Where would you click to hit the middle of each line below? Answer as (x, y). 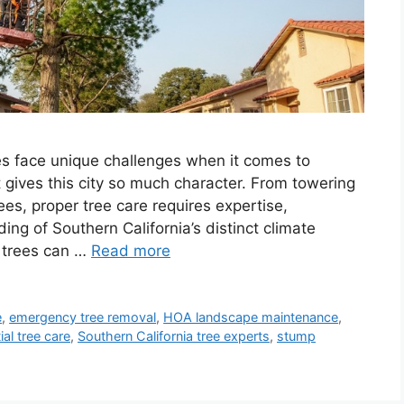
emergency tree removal (83, 317)
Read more (131, 251)
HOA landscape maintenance (251, 317)
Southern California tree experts (174, 336)
